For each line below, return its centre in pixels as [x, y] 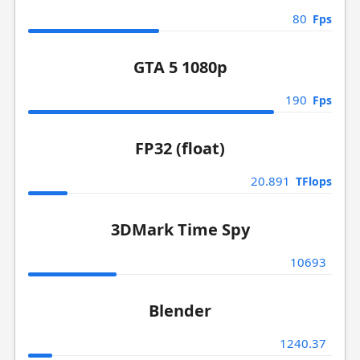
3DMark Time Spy [180, 229]
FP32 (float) [180, 148]
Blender [180, 311]
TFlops [314, 181]
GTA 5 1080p [180, 67]
